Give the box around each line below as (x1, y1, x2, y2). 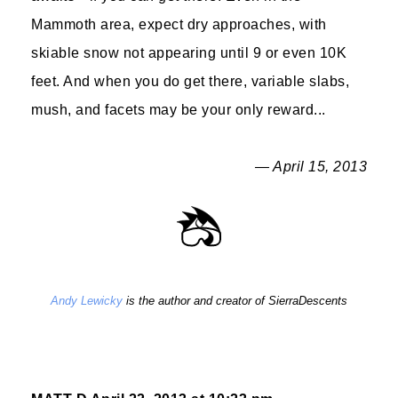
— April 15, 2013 (255, 159, 367, 174)
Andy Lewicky (51, 294, 123, 307)
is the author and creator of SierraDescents (123, 294, 347, 307)
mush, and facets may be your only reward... (31, 102, 326, 117)
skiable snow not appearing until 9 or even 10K (31, 45, 346, 60)
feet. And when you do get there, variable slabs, (31, 74, 349, 89)
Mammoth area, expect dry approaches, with (31, 17, 327, 32)
